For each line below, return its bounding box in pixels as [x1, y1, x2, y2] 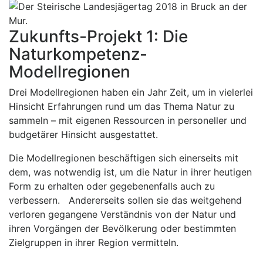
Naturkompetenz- [9, 44, 147, 65]
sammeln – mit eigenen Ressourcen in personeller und [9, 114, 247, 127]
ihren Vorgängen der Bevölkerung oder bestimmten [9, 222, 236, 235]
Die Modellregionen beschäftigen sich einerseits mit [9, 152, 238, 164]
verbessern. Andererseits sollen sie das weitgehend [9, 194, 242, 207]
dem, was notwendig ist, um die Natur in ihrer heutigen [9, 166, 252, 178]
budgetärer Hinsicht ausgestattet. [9, 129, 158, 141]
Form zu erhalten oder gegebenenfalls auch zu [9, 180, 215, 193]
